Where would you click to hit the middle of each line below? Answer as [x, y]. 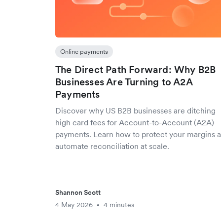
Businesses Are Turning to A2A [124, 82]
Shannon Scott [78, 192]
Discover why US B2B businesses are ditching [135, 110]
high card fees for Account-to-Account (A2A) [135, 122]
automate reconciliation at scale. [112, 146]
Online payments [84, 52]
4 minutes [119, 205]
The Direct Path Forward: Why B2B [136, 70]
